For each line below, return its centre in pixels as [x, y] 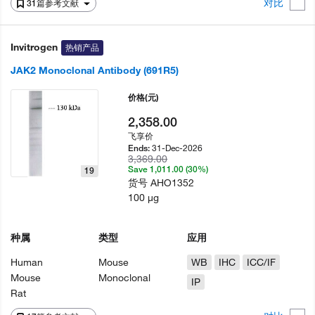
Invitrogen [34, 47]
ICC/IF [261, 262]
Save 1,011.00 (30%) [168, 169]
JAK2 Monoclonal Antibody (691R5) [95, 70]
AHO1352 [173, 183]
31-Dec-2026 [178, 148]
